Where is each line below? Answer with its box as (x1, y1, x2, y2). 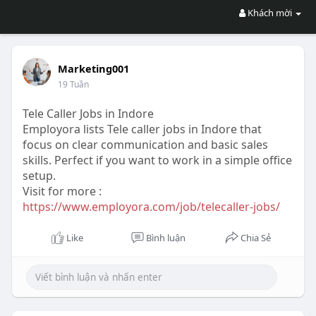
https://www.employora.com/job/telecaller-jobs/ (22, 199, 280, 214)
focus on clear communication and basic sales (22, 137, 268, 152)
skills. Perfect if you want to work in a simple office (22, 152, 292, 168)
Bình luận (145, 231, 186, 244)
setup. (22, 168, 56, 183)
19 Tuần (57, 78, 89, 90)
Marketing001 (57, 61, 129, 75)
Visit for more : (22, 183, 102, 199)
